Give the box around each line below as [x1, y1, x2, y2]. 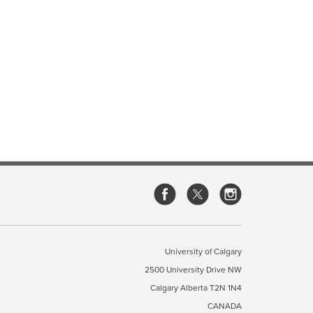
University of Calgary [165, 247, 242, 256]
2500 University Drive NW [145, 265, 242, 275]
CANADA [208, 301, 242, 311]
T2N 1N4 [210, 283, 242, 293]
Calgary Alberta [150, 283, 210, 293]
